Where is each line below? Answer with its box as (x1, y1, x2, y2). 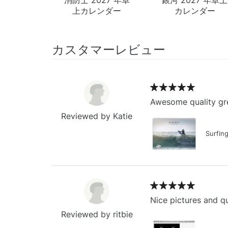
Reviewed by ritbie (61, 209, 133, 219)
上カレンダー (72, 5, 122, 16)
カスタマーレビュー (52, 42, 165, 57)
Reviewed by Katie (61, 110, 133, 121)
